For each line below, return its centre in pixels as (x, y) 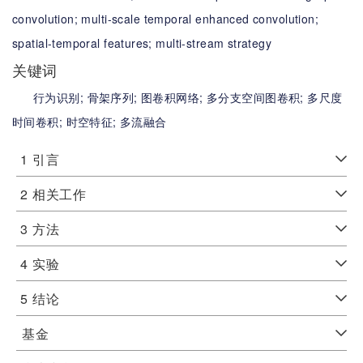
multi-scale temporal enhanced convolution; (200, 19)
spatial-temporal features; (84, 43)
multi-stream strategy (214, 43)
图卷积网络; (174, 97)
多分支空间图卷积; (257, 97)
